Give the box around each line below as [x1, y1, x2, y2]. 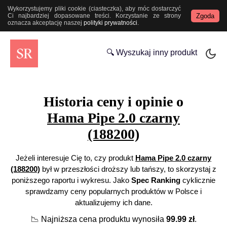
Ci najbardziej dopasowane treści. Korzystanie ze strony [8, 12, 181, 19]
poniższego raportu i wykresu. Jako [12, 176, 131, 185]
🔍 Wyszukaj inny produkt [106, 48, 197, 57]
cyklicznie [180, 176, 215, 185]
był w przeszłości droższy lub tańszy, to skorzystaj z [40, 165, 216, 174]
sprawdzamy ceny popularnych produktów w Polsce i [25, 187, 202, 196]
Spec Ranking [131, 176, 180, 185]
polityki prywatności [84, 19, 137, 26]
